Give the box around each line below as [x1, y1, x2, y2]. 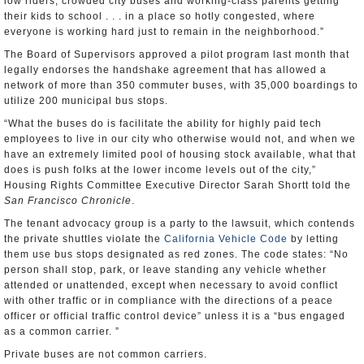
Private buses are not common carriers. [4, 349, 207, 360]
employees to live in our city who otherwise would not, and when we [4, 133, 356, 145]
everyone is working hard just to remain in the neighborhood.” [4, 26, 324, 37]
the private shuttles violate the [4, 233, 164, 245]
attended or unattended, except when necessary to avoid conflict [4, 279, 338, 291]
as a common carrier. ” [4, 326, 119, 337]
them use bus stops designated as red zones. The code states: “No [4, 249, 349, 260]
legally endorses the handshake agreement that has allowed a [4, 64, 327, 76]
